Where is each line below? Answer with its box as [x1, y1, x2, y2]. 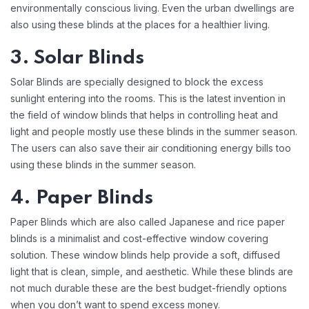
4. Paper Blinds [10, 188, 158, 208]
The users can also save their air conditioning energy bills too [10, 142, 291, 154]
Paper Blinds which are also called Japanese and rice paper [10, 216, 285, 228]
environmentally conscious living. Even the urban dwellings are [10, 2, 295, 14]
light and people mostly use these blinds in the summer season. [10, 126, 297, 137]
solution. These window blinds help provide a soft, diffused [10, 249, 280, 261]
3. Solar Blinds [10, 48, 149, 68]
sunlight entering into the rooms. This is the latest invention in [10, 92, 286, 104]
